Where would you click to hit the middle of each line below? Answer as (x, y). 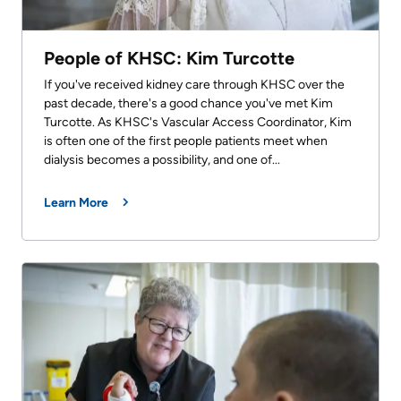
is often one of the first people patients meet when (186, 141)
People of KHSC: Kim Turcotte (169, 58)
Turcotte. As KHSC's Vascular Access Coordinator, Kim (198, 122)
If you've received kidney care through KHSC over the (194, 84)
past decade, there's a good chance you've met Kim (188, 103)
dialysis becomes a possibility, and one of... (162, 159)
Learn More (76, 202)
